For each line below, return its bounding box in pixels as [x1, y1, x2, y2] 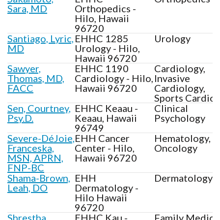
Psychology [154, 111, 205, 124]
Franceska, [7, 141, 54, 154]
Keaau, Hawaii [75, 111, 137, 124]
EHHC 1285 [75, 32, 129, 44]
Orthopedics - [75, 2, 136, 14]
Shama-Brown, [7, 171, 70, 184]
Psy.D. [7, 111, 33, 124]
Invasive [154, 72, 190, 84]
